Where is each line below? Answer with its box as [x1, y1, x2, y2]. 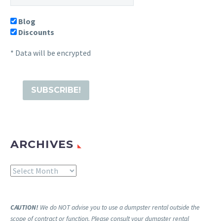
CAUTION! [10, 203, 38, 212]
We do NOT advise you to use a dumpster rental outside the [38, 203, 200, 212]
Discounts [17, 27, 54, 37]
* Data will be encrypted [10, 47, 91, 58]
